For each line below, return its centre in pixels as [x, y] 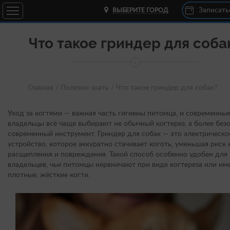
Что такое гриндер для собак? [167, 88]
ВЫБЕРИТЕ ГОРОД [140, 10]
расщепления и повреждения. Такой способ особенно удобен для [118, 155]
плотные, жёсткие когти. [49, 175]
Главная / [43, 88]
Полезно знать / [87, 88]
